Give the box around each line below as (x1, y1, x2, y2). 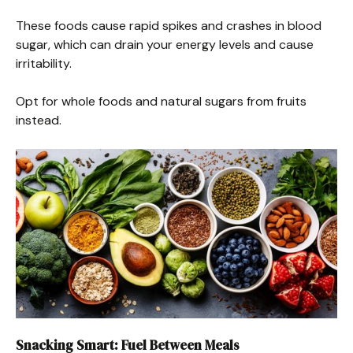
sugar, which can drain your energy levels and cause (16, 35, 314, 53)
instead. (16, 111, 61, 128)
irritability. (16, 54, 72, 72)
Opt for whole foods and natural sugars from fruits (16, 92, 307, 110)
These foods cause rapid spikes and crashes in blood (16, 17, 321, 34)
